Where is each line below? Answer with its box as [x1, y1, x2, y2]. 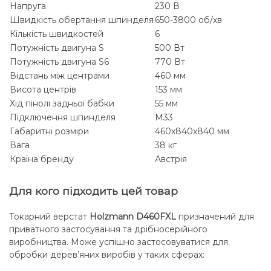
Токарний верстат [9, 211, 90, 223]
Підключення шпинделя [10, 112, 116, 123]
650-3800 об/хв [155, 15, 222, 26]
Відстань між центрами [10, 70, 109, 82]
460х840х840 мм [155, 126, 229, 137]
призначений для [176, 211, 254, 223]
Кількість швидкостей [10, 28, 103, 40]
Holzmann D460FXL [90, 211, 176, 223]
